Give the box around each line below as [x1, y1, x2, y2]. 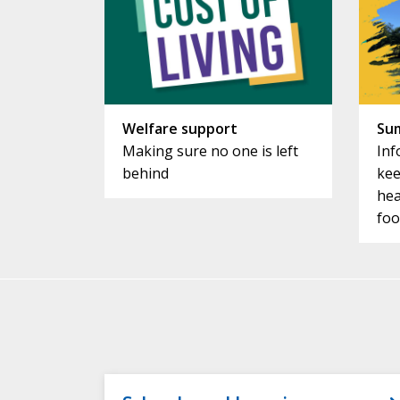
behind [122, 163, 169, 184]
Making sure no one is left [122, 141, 298, 162]
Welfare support [122, 119, 237, 139]
